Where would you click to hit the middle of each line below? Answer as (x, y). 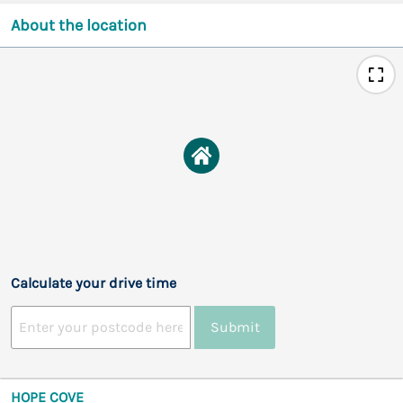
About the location (79, 25)
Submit (235, 327)
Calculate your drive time (94, 282)
